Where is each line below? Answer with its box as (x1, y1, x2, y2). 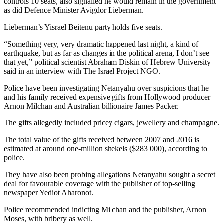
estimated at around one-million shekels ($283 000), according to (4, 144, 207, 153)
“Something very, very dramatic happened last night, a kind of (4, 40, 198, 49)
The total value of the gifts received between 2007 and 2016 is (4, 135, 199, 144)
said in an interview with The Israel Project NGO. (4, 67, 160, 76)
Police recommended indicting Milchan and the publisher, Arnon (4, 205, 206, 214)
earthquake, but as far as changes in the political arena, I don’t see (4, 49, 209, 58)
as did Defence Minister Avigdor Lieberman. (4, 6, 144, 15)
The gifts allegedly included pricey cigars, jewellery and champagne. (4, 118, 219, 127)
